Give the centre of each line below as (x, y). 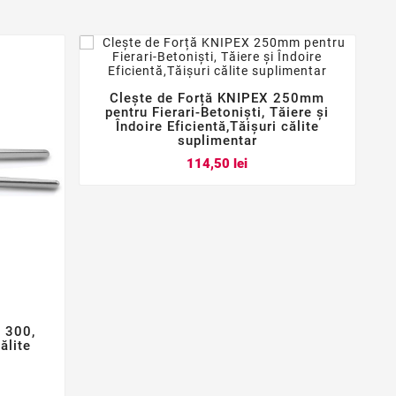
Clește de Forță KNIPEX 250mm (217, 99)
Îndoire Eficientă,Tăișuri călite (217, 127)
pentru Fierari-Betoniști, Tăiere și (217, 113)
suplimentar (217, 141)
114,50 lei (217, 163)
